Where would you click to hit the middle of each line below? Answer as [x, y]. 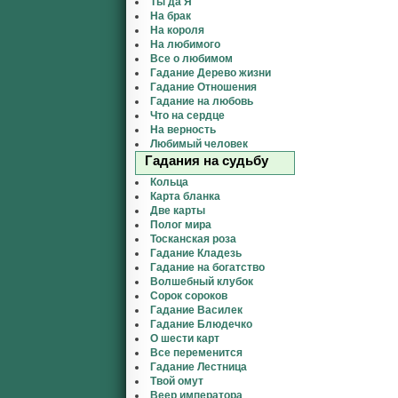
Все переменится [196, 353]
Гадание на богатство [207, 267]
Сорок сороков [189, 296]
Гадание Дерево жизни [211, 73]
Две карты [178, 211]
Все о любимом [191, 59]
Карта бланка [185, 196]
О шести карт [185, 338]
